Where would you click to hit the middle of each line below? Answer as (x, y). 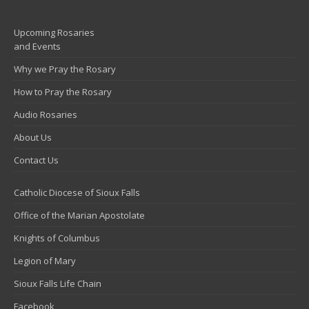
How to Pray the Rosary (63, 92)
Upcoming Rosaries (54, 32)
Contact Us (36, 160)
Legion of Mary (45, 261)
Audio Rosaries (46, 114)
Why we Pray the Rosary (65, 69)
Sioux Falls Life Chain (58, 283)
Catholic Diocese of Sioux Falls (77, 192)
